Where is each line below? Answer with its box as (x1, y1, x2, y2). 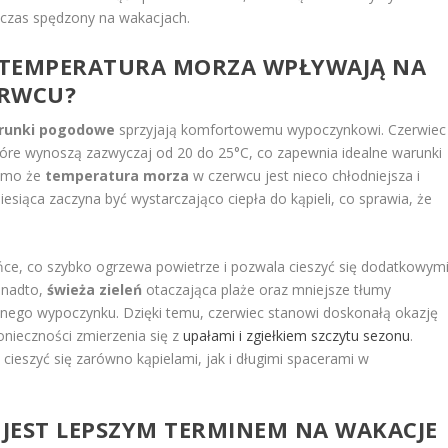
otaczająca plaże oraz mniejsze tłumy (142, 279, 392, 299)
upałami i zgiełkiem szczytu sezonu (183, 325, 411, 345)
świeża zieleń (47, 279, 143, 299)
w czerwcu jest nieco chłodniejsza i (189, 165, 421, 185)
